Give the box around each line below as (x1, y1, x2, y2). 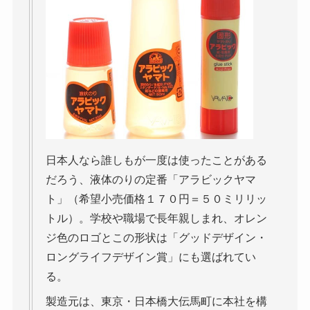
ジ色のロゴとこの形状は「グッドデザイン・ (45, 231, 267, 244)
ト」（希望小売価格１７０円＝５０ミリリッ (45, 192, 267, 205)
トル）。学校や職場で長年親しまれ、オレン (45, 212, 267, 224)
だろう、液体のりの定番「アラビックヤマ (45, 173, 256, 185)
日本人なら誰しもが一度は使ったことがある (45, 154, 267, 166)
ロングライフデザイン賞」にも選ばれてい (45, 250, 256, 263)
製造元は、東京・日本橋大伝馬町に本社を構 (45, 295, 267, 307)
